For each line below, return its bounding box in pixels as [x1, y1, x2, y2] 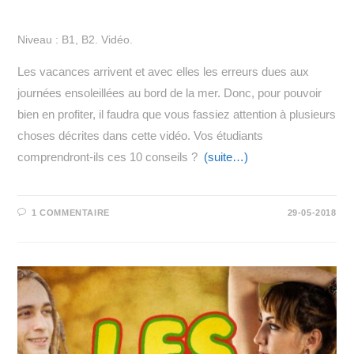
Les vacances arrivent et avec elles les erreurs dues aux [17, 64, 310, 78]
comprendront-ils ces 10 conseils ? [17, 149, 205, 164]
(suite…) [204, 149, 249, 164]
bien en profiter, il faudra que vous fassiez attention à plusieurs [17, 107, 337, 121]
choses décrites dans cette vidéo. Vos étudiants [17, 128, 264, 142]
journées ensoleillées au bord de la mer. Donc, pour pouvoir [17, 85, 322, 100]
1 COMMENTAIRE [32, 207, 110, 217]
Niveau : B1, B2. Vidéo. [17, 32, 134, 46]
